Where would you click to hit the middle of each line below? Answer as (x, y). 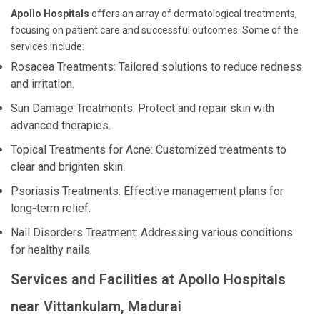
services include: (47, 46)
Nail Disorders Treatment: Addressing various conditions (152, 232)
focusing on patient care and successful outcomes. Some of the (155, 30)
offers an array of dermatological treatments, (193, 14)
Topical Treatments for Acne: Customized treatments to (149, 150)
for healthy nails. (51, 250)
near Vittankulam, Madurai (96, 306)
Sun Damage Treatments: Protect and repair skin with (142, 108)
